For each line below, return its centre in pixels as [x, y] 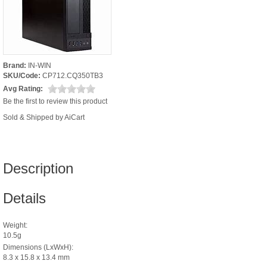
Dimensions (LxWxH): [38, 247]
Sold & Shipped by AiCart [44, 117]
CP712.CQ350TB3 [73, 75]
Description [38, 168]
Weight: [15, 225]
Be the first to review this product [55, 101]
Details [24, 198]
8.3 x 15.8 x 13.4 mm [36, 257]
